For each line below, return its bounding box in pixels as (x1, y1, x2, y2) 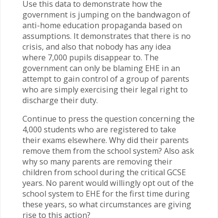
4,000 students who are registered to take (22, 124, 176, 135)
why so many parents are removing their (22, 156, 172, 167)
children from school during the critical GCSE (22, 167, 186, 178)
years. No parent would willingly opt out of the (22, 178, 194, 189)
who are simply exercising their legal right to (22, 84, 188, 95)
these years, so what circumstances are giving (22, 199, 191, 210)
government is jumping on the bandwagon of (22, 9, 190, 20)
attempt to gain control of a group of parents (22, 73, 189, 85)
